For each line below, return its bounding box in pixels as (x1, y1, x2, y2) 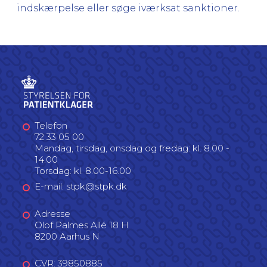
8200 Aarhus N (35, 230, 100, 242)
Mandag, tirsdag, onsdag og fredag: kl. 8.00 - (35, 142, 229, 154)
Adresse (35, 207, 70, 219)
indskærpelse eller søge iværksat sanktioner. (17, 2, 240, 14)
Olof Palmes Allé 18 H (35, 219, 129, 231)
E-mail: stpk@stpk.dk (35, 181, 127, 192)
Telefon (35, 119, 67, 131)
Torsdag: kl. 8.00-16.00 (35, 164, 131, 176)
